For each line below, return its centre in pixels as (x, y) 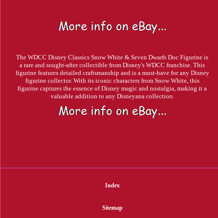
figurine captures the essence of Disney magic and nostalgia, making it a (112, 89)
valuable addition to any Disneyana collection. (112, 96)
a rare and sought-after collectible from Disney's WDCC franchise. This (112, 65)
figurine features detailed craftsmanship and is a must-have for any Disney (112, 73)
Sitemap (112, 208)
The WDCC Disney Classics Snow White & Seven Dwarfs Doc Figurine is (112, 57)
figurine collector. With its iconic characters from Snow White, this (112, 81)
